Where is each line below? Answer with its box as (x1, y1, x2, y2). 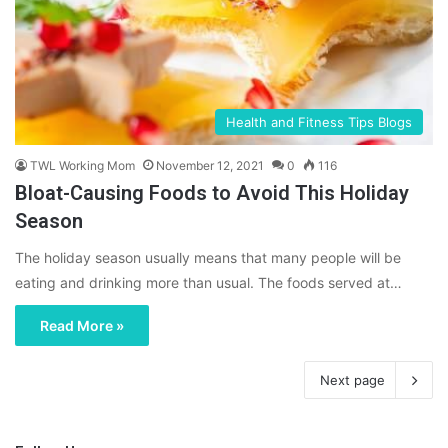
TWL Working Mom (30, 158, 135, 174)
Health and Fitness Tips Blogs (226, 114, 412, 131)
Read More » (40, 317, 124, 335)
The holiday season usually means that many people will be (15, 249, 401, 267)
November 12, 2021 (156, 158, 264, 174)
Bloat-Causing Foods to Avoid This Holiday (15, 181, 409, 206)
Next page (320, 372, 385, 389)
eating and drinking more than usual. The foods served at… (15, 274, 402, 292)
